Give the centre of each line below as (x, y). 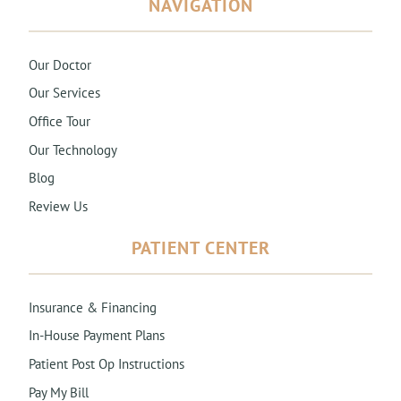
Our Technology (73, 149)
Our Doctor (60, 64)
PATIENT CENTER (200, 247)
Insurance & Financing (93, 307)
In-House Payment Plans (97, 335)
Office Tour (60, 120)
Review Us (58, 205)
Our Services (64, 93)
